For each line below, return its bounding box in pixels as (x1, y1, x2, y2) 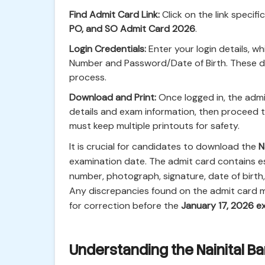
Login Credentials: (69, 43, 146, 55)
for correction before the (69, 199, 181, 212)
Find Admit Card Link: (69, 8, 160, 21)
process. (69, 71, 106, 83)
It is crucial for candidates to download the (69, 140, 258, 153)
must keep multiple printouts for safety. (69, 119, 240, 132)
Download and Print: (69, 91, 156, 104)
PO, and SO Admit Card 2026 (69, 22, 195, 35)
